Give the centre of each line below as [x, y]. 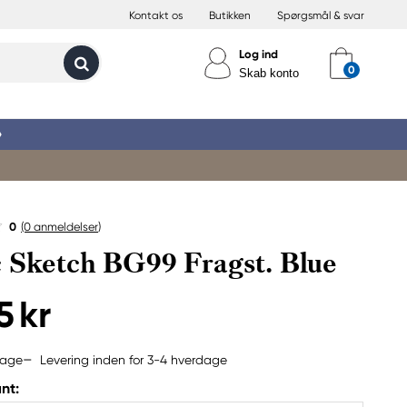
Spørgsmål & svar [321, 15]
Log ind [258, 54]
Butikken [230, 15]
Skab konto [269, 73]
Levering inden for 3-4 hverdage [134, 359]
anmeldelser [65, 227]
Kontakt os [156, 15]
